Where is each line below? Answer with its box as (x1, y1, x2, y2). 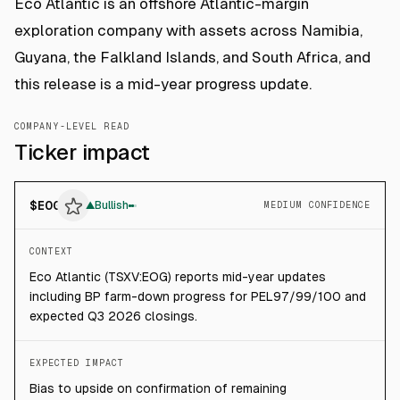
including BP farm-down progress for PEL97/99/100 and (29, 289, 366, 304)
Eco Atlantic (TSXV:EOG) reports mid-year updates (29, 270, 326, 284)
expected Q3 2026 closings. (29, 309, 197, 323)
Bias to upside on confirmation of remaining (29, 381, 287, 396)
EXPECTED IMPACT (29, 358, 124, 368)
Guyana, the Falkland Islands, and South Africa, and (14, 48, 371, 66)
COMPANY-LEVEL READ (14, 121, 129, 131)
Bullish (95, 199, 129, 212)
